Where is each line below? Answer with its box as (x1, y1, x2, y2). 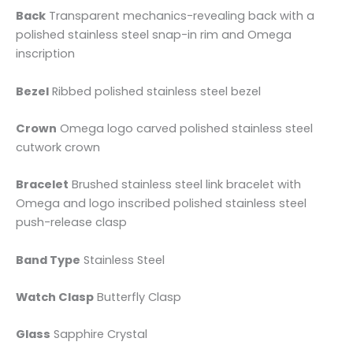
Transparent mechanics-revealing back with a (46, 8, 314, 24)
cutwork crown (16, 139, 100, 156)
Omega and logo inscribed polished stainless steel (16, 195, 307, 212)
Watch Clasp (16, 289, 94, 306)
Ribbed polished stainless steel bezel (49, 83, 261, 99)
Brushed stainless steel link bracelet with (69, 176, 301, 193)
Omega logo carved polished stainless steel (57, 121, 313, 137)
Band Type (16, 251, 80, 268)
